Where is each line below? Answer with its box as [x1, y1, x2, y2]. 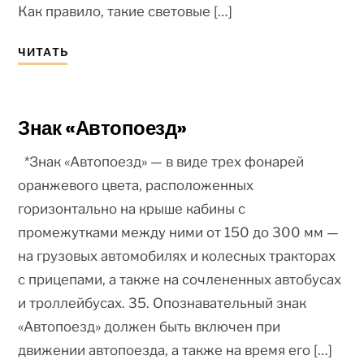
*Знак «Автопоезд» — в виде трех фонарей [18, 153, 305, 170]
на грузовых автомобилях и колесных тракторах [18, 247, 340, 264]
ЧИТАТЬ [18, 45, 68, 58]
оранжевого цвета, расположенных [18, 176, 254, 193]
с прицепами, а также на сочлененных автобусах [18, 271, 342, 288]
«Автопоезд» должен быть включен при [18, 318, 281, 335]
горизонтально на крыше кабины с [18, 200, 246, 217]
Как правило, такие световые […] [18, 2, 233, 19]
